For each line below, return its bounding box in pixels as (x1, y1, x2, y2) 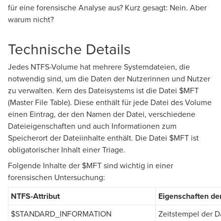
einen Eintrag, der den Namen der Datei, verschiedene (8, 108, 195, 119)
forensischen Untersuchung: (8, 171, 105, 183)
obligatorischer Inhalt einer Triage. (8, 144, 125, 155)
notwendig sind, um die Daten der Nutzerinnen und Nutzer (8, 73, 210, 84)
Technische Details (8, 38, 131, 59)
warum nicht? (8, 13, 54, 25)
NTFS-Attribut (11, 190, 60, 202)
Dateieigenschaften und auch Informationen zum (8, 120, 177, 131)
